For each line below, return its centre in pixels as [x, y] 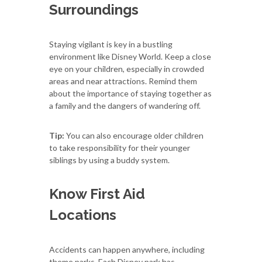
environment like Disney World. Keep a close [130, 56]
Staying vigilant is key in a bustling [111, 44]
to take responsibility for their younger [120, 147]
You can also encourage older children [134, 135]
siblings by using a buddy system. [109, 160]
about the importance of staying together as [130, 93]
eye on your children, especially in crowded [127, 68]
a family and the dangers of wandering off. [125, 105]
